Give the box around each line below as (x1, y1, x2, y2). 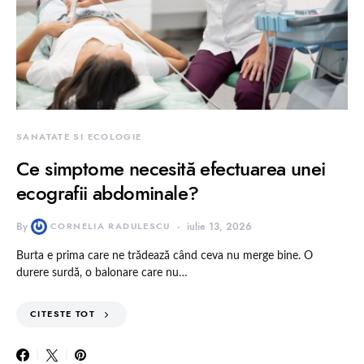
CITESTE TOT (30, 307, 96, 320)
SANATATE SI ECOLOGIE (16, 130, 142, 143)
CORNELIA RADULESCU (50, 219, 171, 232)
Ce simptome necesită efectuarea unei (16, 154, 326, 182)
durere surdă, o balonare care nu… (16, 266, 188, 279)
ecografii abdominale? (16, 179, 199, 206)
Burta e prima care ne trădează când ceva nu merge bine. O (16, 249, 313, 262)
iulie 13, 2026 (186, 219, 252, 233)
